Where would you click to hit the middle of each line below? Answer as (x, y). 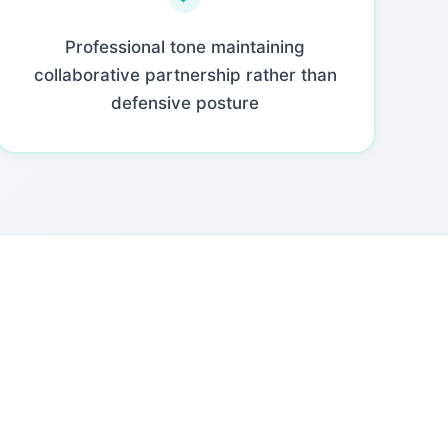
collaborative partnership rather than (185, 74)
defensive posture (185, 102)
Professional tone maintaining (185, 46)
